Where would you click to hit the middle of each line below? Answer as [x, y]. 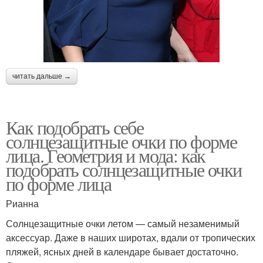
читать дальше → [42, 76]
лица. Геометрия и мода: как [106, 155]
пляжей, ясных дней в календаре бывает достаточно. [122, 251]
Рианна [22, 203]
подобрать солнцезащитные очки [124, 169]
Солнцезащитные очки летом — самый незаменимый [123, 223]
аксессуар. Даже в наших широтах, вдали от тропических [131, 237]
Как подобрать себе [75, 127]
